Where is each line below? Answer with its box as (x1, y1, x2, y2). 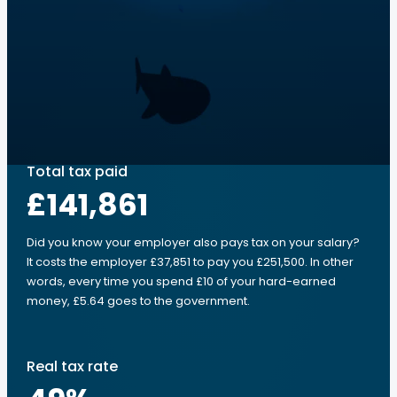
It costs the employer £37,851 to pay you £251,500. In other (27, 253, 354, 270)
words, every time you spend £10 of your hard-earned (27, 273, 336, 290)
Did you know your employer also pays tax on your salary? (27, 234, 360, 251)
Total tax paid (27, 161, 128, 182)
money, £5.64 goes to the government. (27, 292, 250, 309)
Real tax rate (27, 356, 118, 377)
